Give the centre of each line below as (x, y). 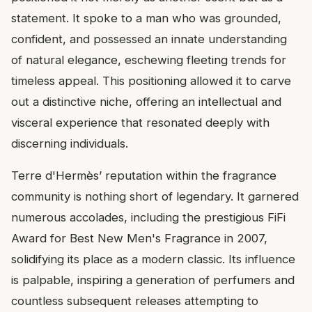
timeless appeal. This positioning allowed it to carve (151, 80)
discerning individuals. (70, 143)
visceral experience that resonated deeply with (140, 122)
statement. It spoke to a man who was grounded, (146, 18)
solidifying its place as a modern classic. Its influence (153, 259)
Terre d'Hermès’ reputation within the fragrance (144, 175)
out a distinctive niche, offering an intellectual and (146, 101)
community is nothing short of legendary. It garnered (155, 196)
